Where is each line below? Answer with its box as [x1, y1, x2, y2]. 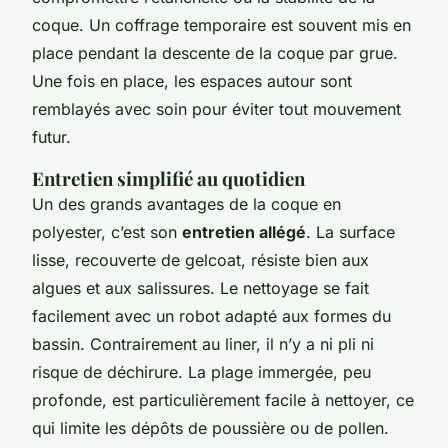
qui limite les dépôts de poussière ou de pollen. [32, 417, 389, 438]
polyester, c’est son [32, 221, 182, 242]
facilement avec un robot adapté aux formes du [32, 305, 391, 326]
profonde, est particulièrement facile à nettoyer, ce [32, 389, 414, 410]
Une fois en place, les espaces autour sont [32, 70, 352, 91]
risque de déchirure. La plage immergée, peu [32, 361, 371, 382]
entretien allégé [182, 221, 306, 242]
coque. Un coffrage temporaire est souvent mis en [32, 14, 411, 35]
